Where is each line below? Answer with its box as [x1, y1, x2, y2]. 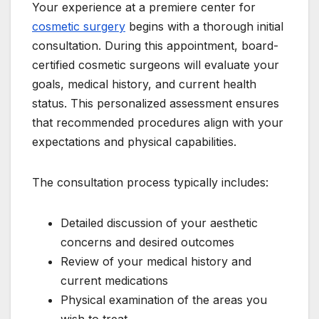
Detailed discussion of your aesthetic [61, 216, 258, 231]
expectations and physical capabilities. [32, 135, 236, 150]
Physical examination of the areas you [61, 293, 267, 308]
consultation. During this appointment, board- [32, 38, 278, 53]
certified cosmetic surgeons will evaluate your [32, 58, 279, 73]
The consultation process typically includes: [32, 175, 268, 190]
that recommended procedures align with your [32, 115, 283, 130]
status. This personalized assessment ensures [32, 96, 279, 111]
